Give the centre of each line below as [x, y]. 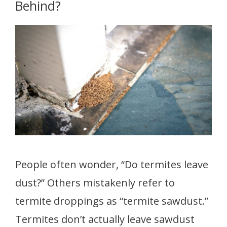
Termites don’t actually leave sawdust [105, 219]
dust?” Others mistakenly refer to [95, 182]
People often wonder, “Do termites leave [112, 164]
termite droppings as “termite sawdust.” [112, 201]
